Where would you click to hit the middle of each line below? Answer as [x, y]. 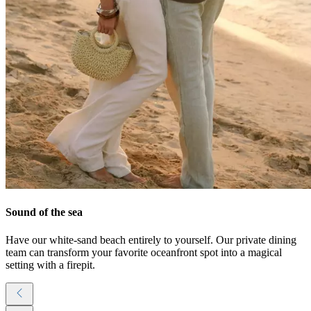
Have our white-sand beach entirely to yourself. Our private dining [151, 239]
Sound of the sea [44, 212]
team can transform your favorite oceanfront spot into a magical [144, 252]
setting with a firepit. [50, 264]
